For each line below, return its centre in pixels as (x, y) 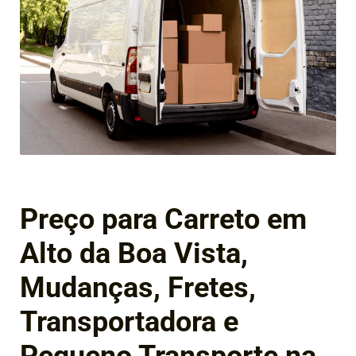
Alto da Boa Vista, (134, 254)
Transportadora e (129, 322)
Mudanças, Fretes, (138, 288)
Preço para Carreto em (163, 220)
